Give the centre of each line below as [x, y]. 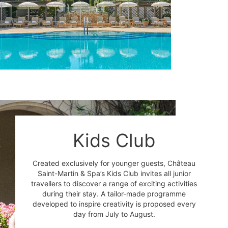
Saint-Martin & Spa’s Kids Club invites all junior [114, 174]
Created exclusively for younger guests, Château [114, 163]
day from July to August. [114, 214]
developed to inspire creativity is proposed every [114, 204]
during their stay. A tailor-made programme [114, 194]
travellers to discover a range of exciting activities [114, 184]
